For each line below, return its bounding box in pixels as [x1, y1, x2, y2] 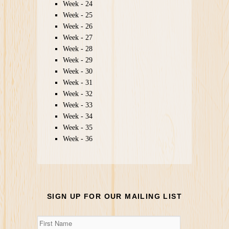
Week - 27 [62, 33, 93, 41]
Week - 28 [62, 44, 93, 53]
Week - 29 [62, 56, 93, 64]
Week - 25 [62, 11, 93, 19]
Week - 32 [62, 89, 93, 98]
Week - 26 [62, 22, 93, 30]
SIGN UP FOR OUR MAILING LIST [47, 192, 182, 201]
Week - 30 [62, 67, 93, 75]
